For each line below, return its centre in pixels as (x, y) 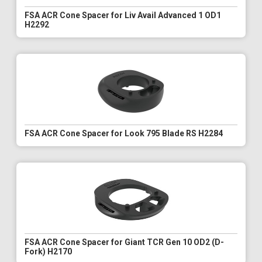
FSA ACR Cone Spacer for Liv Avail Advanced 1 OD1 (123, 15)
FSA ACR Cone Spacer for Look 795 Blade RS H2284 (124, 134)
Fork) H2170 (48, 252)
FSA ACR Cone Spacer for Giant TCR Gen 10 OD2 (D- (124, 242)
